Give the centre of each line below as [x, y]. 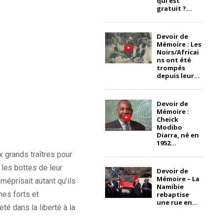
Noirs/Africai [178, 52]
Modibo [170, 127]
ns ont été [174, 60]
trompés [171, 68]
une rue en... [178, 202]
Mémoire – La [178, 179]
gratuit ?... [175, 8]
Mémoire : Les [179, 44]
